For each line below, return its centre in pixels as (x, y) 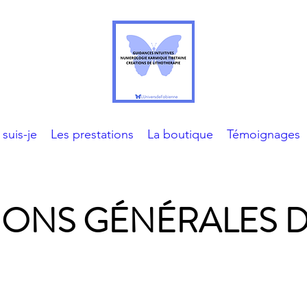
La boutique (180, 134)
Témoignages (263, 134)
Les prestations (92, 134)
